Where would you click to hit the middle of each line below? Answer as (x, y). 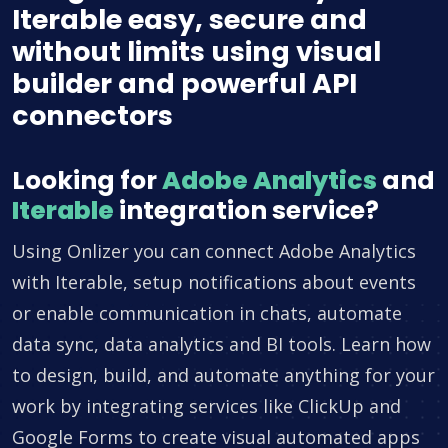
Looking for (87, 181)
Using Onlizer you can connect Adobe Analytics (214, 251)
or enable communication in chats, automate (207, 313)
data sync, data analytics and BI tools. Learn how (221, 344)
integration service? (246, 211)
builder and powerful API (184, 84)
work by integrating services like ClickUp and (206, 406)
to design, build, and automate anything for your (223, 375)
